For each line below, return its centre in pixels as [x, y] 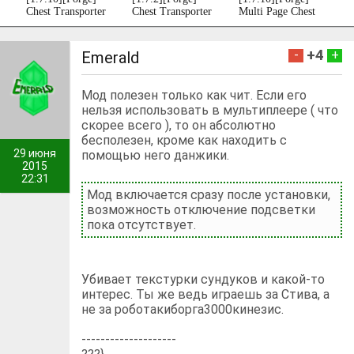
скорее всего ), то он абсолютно [179, 125]
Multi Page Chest [277, 11]
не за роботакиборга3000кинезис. [183, 309]
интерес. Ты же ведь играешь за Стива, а [206, 294]
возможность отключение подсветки [201, 209]
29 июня [35, 153]
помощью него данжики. [156, 155]
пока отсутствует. [142, 224]
